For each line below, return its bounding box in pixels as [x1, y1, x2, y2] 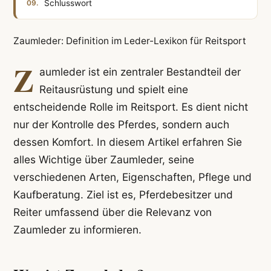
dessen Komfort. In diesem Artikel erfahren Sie [13, 135, 242, 149]
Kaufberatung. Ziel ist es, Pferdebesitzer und [13, 188, 233, 201]
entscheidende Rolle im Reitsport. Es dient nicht [13, 100, 248, 114]
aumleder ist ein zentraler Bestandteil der [39, 65, 241, 79]
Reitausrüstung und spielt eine [39, 83, 188, 96]
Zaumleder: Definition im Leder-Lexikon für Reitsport [13, 34, 246, 47]
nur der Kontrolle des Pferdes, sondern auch [13, 118, 229, 131]
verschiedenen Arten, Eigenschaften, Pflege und [13, 171, 252, 184]
